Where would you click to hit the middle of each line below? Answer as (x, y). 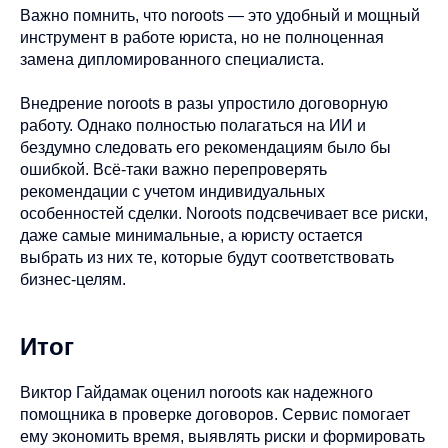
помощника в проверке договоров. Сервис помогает (215, 414)
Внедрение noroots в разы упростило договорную (204, 103)
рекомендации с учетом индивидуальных (172, 191)
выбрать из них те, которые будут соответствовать (207, 257)
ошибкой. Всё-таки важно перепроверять (173, 169)
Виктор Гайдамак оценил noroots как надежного (196, 392)
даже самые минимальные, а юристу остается (191, 235)
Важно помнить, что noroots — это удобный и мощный (220, 15)
